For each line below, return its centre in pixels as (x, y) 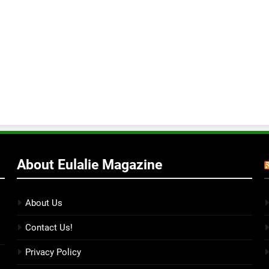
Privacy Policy (53, 252)
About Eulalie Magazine (89, 165)
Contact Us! (49, 228)
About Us (44, 203)
